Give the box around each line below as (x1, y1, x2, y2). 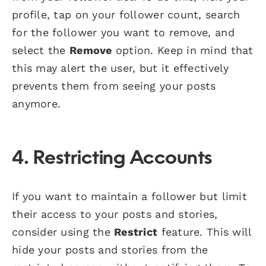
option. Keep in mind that (112, 43, 254, 56)
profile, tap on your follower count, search (12, 8, 240, 21)
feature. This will (157, 225, 252, 238)
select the (12, 43, 69, 56)
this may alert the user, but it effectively (12, 61, 229, 74)
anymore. (12, 97, 61, 110)
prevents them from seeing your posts (12, 79, 216, 92)
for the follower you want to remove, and (12, 26, 235, 39)
